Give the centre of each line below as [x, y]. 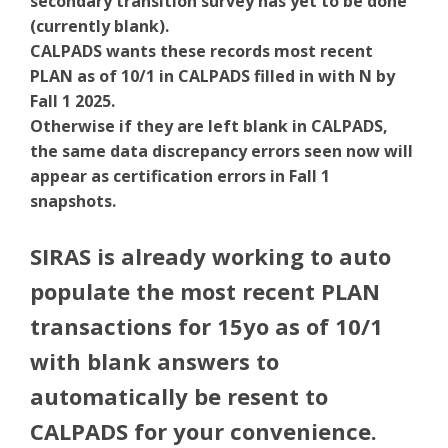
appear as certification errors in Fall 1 [180, 176]
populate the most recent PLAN [205, 291]
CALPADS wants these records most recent [201, 51]
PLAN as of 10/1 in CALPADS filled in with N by [212, 76]
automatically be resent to [179, 396]
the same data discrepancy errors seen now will [221, 151]
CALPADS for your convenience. [203, 431]
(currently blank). [99, 26]
